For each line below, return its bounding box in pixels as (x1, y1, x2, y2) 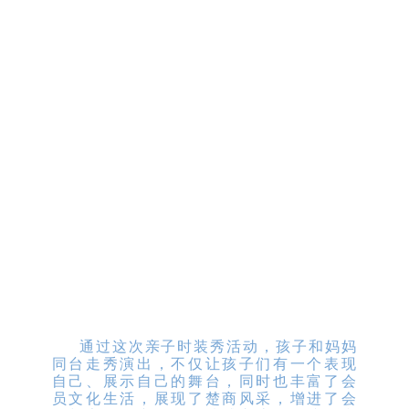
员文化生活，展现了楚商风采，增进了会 (51, 391, 358, 407)
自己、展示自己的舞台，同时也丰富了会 (51, 373, 358, 390)
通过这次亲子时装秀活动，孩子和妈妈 (79, 339, 358, 355)
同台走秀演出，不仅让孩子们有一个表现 (51, 356, 358, 372)
